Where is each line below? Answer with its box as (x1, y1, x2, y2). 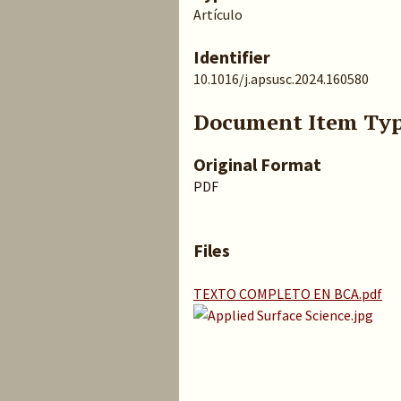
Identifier (193, 46, 270, 68)
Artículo (193, 5, 243, 23)
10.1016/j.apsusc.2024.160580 (193, 70, 369, 88)
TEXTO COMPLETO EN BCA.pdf (193, 285, 382, 303)
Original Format (193, 153, 321, 175)
